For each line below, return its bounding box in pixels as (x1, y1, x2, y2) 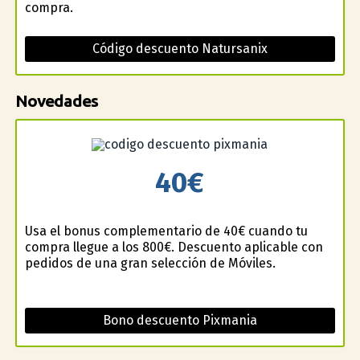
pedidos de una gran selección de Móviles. (24, 255, 276, 271)
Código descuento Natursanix (92, 41, 268, 57)
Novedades (14, 92, 98, 111)
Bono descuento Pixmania (102, 312, 257, 328)
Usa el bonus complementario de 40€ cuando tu (24, 223, 308, 239)
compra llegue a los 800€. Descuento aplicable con (24, 239, 323, 255)
